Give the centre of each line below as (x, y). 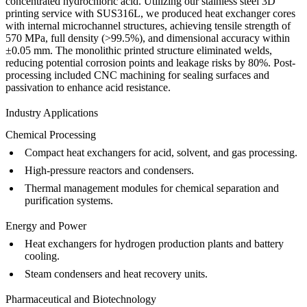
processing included (50, 75)
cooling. (42, 256)
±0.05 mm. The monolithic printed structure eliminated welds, (139, 50)
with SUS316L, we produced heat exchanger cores (184, 13)
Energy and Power (46, 226)
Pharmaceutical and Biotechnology (81, 299)
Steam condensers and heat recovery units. (116, 274)
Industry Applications (52, 112)
